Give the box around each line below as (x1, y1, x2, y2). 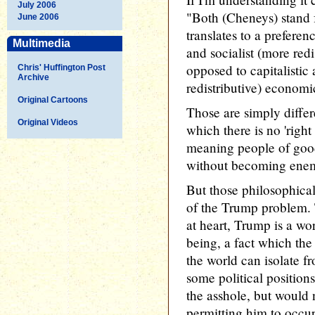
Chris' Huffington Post (18, 62, 105, 72)
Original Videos (18, 117, 78, 127)
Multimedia (13, 37, 70, 49)
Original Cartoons (18, 94, 88, 105)
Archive (18, 72, 49, 82)
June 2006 (18, 11, 59, 22)
